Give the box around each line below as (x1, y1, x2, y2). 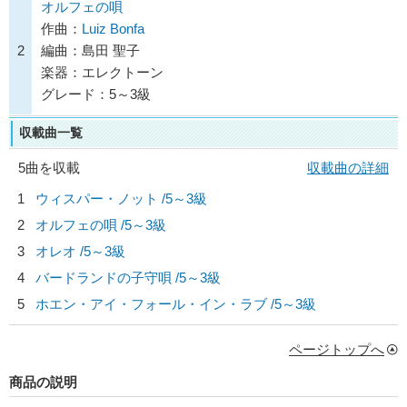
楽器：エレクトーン (41, 65, 164, 80)
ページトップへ (289, 342, 384, 357)
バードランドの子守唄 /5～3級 (35, 270, 221, 285)
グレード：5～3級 (41, 86, 151, 102)
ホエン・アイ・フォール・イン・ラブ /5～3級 (35, 296, 316, 312)
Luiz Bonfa (82, 21, 144, 36)
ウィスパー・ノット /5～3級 (35, 191, 207, 206)
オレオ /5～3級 (35, 243, 125, 259)
